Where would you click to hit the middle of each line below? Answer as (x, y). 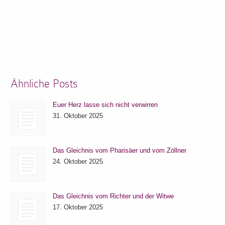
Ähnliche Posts (44, 84)
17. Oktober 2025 (78, 207)
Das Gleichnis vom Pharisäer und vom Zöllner (120, 151)
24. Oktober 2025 (78, 162)
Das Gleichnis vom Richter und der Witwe (114, 196)
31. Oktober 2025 (78, 116)
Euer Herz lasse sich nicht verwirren (105, 105)
